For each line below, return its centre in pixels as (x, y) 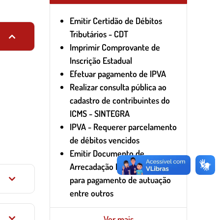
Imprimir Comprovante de (115, 47)
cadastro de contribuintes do (120, 100)
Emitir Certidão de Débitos (116, 21)
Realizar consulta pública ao (118, 87)
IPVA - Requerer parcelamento (123, 127)
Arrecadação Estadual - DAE (118, 166)
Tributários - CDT (99, 34)
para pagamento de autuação (120, 180)
